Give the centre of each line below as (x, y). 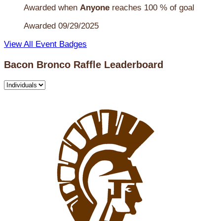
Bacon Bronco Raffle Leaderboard (84, 64)
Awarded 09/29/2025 (61, 26)
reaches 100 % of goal (152, 7)
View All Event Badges (45, 44)
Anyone (95, 7)
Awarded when (52, 7)
